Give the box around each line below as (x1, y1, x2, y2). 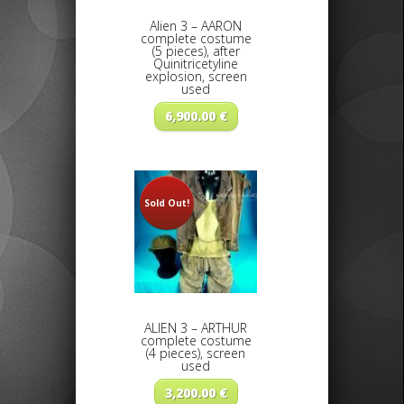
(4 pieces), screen (146, 344, 245, 363)
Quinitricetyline (153, 55, 238, 73)
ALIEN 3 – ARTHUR (144, 319, 247, 337)
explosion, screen (144, 68, 247, 86)
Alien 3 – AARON (150, 17, 242, 35)
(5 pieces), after (151, 42, 240, 60)
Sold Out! (144, 197, 189, 210)
